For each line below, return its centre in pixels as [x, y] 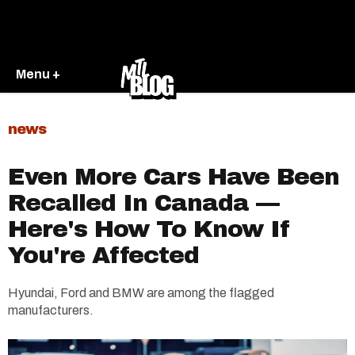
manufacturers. [51, 310]
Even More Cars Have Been [174, 177]
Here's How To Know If [149, 229]
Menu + [38, 74]
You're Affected [103, 255]
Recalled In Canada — [143, 203]
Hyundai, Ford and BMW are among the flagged [141, 293]
